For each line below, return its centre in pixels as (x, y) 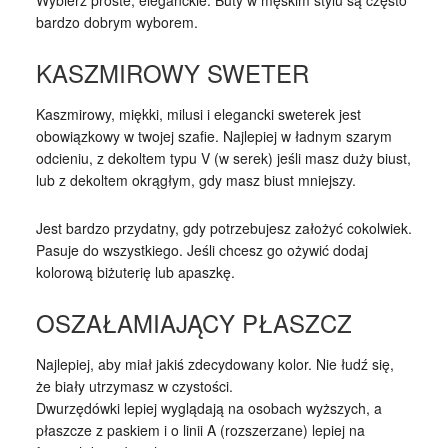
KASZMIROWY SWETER (172, 72)
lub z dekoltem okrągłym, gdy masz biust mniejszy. (195, 179)
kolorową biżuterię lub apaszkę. (135, 271)
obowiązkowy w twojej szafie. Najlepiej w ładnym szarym (213, 135)
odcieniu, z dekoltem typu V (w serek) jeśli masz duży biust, (223, 157)
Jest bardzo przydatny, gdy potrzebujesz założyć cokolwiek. (223, 227)
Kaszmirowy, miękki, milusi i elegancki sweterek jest (198, 113)
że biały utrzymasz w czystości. (134, 385)
